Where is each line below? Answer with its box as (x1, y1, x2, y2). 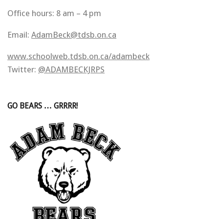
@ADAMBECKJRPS (38, 64, 105, 74)
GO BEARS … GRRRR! (7, 101, 78, 110)
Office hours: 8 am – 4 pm (7, 8, 101, 18)
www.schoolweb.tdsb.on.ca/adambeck (7, 51, 150, 61)
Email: (7, 29, 31, 40)
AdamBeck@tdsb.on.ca (31, 29, 116, 40)
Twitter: (7, 64, 38, 74)
